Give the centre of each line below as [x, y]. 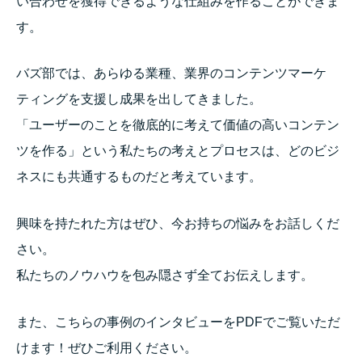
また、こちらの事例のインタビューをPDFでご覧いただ [178, 322]
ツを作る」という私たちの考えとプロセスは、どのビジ [178, 151]
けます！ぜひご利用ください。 [107, 347]
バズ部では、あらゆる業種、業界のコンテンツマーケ [171, 74]
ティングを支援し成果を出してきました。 [139, 99]
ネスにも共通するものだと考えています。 [139, 177]
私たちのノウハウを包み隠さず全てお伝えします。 [165, 275]
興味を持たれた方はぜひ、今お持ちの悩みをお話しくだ [178, 223]
